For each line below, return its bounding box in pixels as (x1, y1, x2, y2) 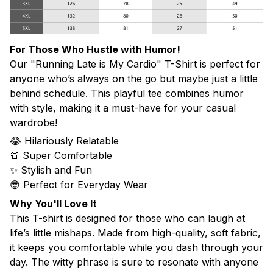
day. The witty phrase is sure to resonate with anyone (10, 255, 258, 268)
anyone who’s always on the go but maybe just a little (10, 72, 258, 85)
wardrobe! (10, 116, 57, 129)
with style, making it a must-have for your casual (10, 101, 236, 114)
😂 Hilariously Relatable (10, 135, 119, 147)
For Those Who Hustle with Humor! (10, 43, 180, 55)
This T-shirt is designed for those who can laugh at (10, 211, 245, 224)
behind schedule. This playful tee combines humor (10, 87, 244, 99)
